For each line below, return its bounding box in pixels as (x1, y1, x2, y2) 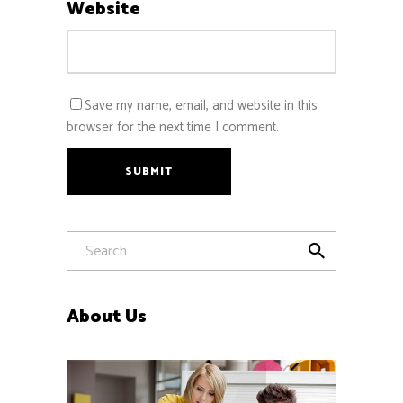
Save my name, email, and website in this (85, 94, 318, 118)
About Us (67, 302, 147, 333)
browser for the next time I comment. (67, 116, 279, 139)
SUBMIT (125, 163, 173, 181)
